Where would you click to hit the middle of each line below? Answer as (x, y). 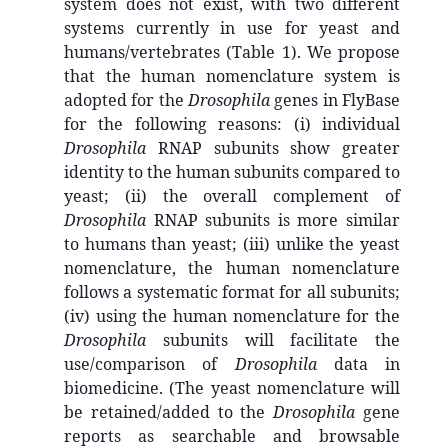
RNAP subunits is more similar (273, 219)
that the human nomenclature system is (232, 75)
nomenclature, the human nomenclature (232, 267)
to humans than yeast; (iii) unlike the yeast (232, 243)
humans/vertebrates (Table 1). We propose (232, 51)
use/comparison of (149, 363)
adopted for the (126, 99)
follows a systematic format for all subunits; (232, 291)
